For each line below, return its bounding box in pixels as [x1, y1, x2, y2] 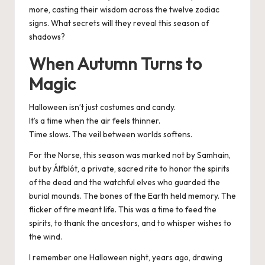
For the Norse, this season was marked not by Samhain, [29, 150, 231, 161]
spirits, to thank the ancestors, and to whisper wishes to [29, 218, 231, 229]
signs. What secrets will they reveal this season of [29, 18, 209, 29]
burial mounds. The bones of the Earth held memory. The [29, 190, 236, 202]
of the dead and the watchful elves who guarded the [29, 177, 220, 188]
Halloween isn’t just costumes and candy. [29, 102, 176, 113]
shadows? [29, 31, 65, 43]
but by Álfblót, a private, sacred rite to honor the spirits [29, 163, 230, 174]
